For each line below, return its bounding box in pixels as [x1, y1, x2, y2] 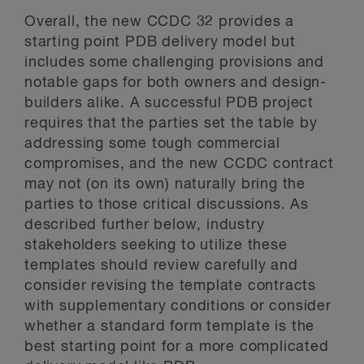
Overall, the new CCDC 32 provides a [24, 14, 294, 29]
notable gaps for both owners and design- [24, 75, 327, 90]
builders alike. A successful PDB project [24, 95, 314, 110]
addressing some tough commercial [24, 136, 280, 151]
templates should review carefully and [24, 258, 298, 273]
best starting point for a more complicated [24, 339, 329, 354]
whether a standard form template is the [24, 318, 315, 334]
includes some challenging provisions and [24, 54, 324, 70]
